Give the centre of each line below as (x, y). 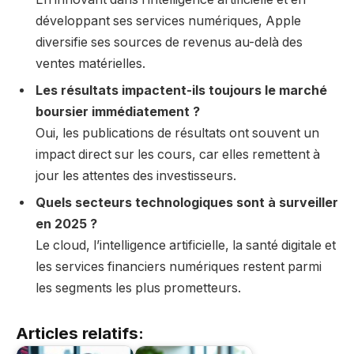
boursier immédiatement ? (118, 111)
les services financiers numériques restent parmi (179, 266)
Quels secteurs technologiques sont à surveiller (187, 202)
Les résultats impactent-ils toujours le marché (181, 90)
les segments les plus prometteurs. (138, 288)
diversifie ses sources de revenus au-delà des (169, 42)
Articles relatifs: (80, 333)
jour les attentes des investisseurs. (136, 175)
